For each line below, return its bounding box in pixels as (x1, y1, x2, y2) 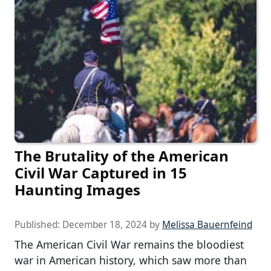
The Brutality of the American (15, 146, 229, 166)
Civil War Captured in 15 (15, 163, 187, 183)
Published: (15, 218, 62, 232)
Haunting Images (15, 180, 140, 200)
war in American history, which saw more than (15, 253, 247, 268)
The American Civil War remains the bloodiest (15, 237, 244, 252)
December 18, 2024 (62, 218, 147, 232)
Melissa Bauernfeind (162, 218, 252, 232)
